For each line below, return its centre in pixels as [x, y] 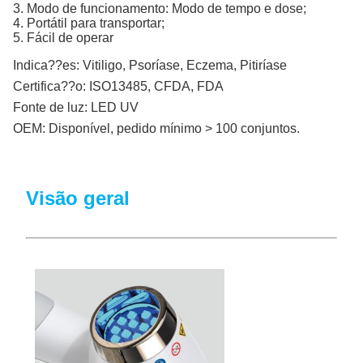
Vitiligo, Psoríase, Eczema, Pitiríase [185, 65]
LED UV [115, 107]
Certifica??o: [49, 86]
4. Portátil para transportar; [89, 23]
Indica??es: [46, 65]
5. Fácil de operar [63, 37]
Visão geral [78, 198]
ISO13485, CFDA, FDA [156, 86]
